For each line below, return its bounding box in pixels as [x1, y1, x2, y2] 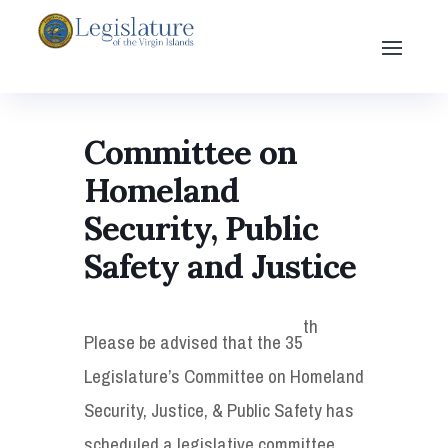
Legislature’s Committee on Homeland [84, 362, 364, 389]
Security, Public [84, 206, 318, 249]
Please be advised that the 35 [84, 328, 303, 355]
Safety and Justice [84, 244, 356, 287]
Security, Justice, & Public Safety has [84, 396, 354, 423]
